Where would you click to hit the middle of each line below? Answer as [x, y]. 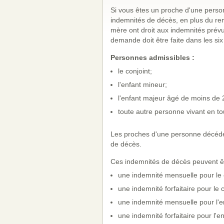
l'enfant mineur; [142, 84]
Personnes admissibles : [152, 57]
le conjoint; [135, 71]
